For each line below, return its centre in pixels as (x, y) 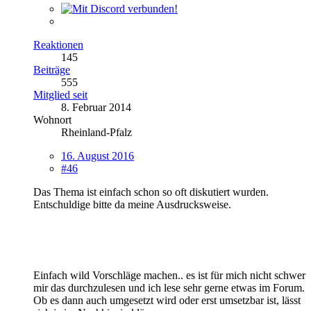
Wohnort (52, 119)
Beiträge (52, 69)
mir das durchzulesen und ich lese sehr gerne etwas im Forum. (169, 287)
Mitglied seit (60, 94)
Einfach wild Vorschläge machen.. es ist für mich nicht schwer (169, 275)
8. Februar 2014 (96, 107)
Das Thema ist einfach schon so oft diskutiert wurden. (151, 192)
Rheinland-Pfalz (96, 132)
